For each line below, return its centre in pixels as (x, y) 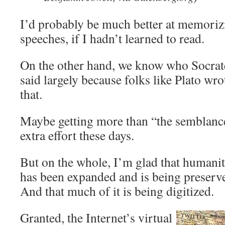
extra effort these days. (77, 135)
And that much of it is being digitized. (117, 191)
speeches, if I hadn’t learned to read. (112, 38)
